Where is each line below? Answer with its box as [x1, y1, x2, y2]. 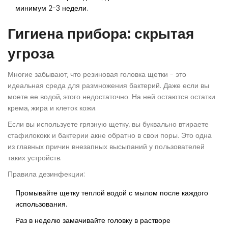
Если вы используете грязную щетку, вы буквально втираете [8, 119, 209, 130]
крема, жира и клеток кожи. [8, 103, 97, 113]
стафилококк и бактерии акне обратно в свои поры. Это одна [8, 130, 212, 141]
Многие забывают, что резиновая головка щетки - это [8, 69, 186, 80]
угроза [8, 44, 54, 64]
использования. [15, 199, 67, 210]
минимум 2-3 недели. [15, 3, 88, 14]
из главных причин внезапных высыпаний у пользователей [8, 141, 205, 152]
